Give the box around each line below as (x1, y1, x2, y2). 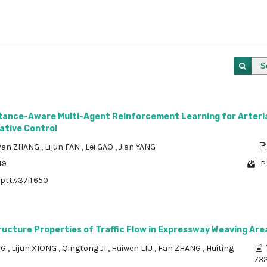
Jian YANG (119, 142, 156, 152)
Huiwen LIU (111, 243, 154, 253)
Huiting (206, 243, 234, 253)
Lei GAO (85, 142, 115, 152)
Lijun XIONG (11, 243, 58, 253)
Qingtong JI (62, 243, 108, 253)
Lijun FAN (45, 142, 82, 152)
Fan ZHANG (158, 243, 203, 253)
